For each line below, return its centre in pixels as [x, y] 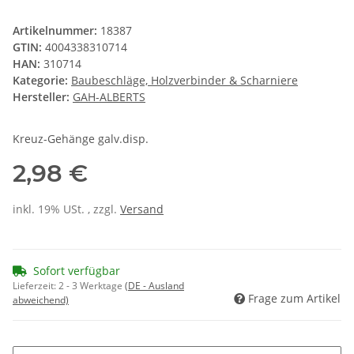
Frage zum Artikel [294, 298]
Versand [142, 209]
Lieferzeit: [36, 285]
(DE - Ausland [154, 285]
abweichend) [41, 299]
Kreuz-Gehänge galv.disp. [81, 138]
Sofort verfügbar [77, 270]
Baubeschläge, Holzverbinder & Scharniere [185, 80]
